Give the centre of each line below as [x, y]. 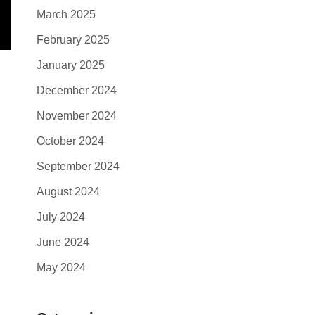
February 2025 [73, 40]
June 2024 [63, 242]
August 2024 [68, 192]
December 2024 [77, 90]
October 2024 [70, 141]
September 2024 [78, 166]
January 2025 [71, 65]
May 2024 [61, 268]
